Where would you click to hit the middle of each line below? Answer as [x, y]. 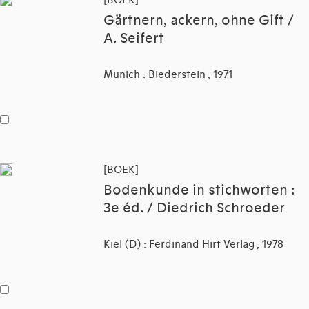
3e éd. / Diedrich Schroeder [194, 209]
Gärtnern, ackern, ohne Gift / [199, 21]
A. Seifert [134, 39]
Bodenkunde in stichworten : [199, 191]
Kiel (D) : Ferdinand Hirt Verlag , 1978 [193, 245]
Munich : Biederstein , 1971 [168, 75]
